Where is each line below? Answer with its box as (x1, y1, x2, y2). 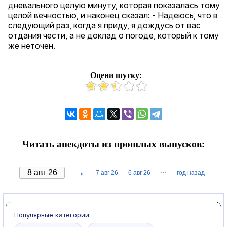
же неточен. (8, 40, 55, 51)
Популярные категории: (14, 210, 91, 219)
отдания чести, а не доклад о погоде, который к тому (8, 30, 219, 41)
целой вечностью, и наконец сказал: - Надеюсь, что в (8, 10, 218, 20)
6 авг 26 (128, 169, 150, 176)
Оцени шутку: (90, 70, 142, 80)
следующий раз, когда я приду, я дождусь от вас (8, 20, 201, 30)
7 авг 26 (96, 169, 118, 176)
